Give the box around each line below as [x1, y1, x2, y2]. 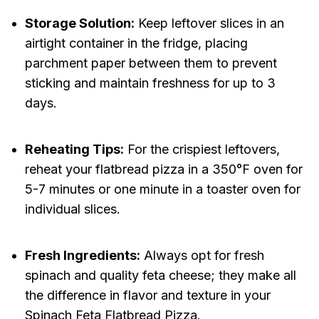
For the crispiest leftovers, [123, 142, 280, 157]
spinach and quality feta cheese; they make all [24, 268, 296, 283]
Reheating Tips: [24, 142, 124, 157]
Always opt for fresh [140, 248, 264, 263]
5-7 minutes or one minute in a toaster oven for [24, 182, 300, 197]
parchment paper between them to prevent [24, 56, 277, 71]
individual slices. [24, 202, 120, 217]
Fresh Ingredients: [24, 248, 140, 263]
